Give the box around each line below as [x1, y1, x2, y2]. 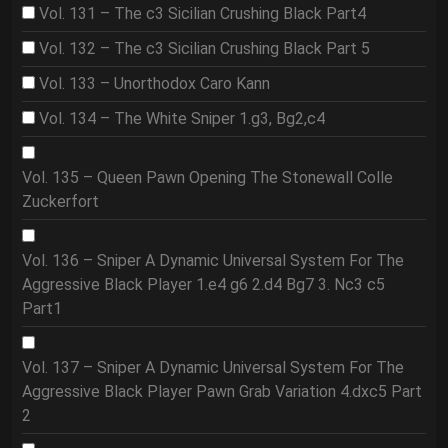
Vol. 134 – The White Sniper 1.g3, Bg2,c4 [39, 109, 325, 128]
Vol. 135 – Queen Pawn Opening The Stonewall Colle [22, 168, 393, 187]
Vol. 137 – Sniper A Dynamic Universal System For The [22, 358, 404, 377]
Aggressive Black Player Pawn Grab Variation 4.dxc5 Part [22, 382, 422, 401]
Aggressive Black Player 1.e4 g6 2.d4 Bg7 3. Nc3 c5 [22, 275, 385, 294]
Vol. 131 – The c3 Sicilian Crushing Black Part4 [39, 4, 366, 23]
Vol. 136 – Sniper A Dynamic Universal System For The [22, 251, 404, 270]
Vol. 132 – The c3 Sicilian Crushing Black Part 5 [39, 39, 370, 58]
